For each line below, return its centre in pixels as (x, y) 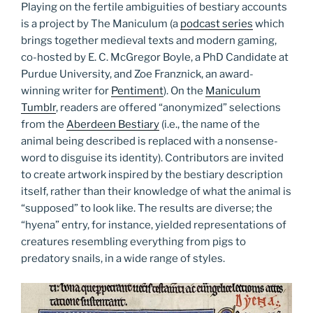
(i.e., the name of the (210, 125)
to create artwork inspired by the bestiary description (152, 175)
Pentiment (137, 91)
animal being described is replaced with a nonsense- (150, 141)
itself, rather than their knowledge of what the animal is (156, 192)
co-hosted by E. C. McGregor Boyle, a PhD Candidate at (155, 58)
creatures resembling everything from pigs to (133, 242)
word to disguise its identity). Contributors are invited (152, 158)
